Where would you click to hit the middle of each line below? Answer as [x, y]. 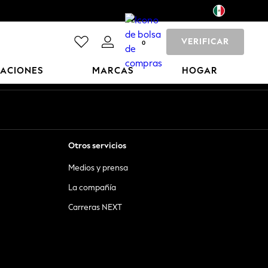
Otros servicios [97, 146]
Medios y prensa [98, 168]
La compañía [92, 188]
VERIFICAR [205, 42]
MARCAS [113, 71]
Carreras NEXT [95, 207]
